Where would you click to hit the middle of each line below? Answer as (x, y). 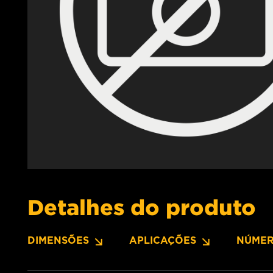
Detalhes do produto (142, 207)
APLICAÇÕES (163, 240)
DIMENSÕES (58, 240)
